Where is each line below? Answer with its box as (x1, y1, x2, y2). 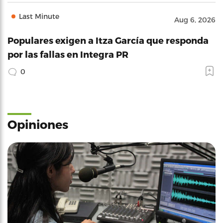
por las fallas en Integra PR (7, 48, 128, 59)
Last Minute (19, 11, 59, 20)
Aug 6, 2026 (174, 15, 216, 24)
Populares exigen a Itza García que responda (7, 34, 209, 45)
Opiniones (7, 116, 68, 131)
